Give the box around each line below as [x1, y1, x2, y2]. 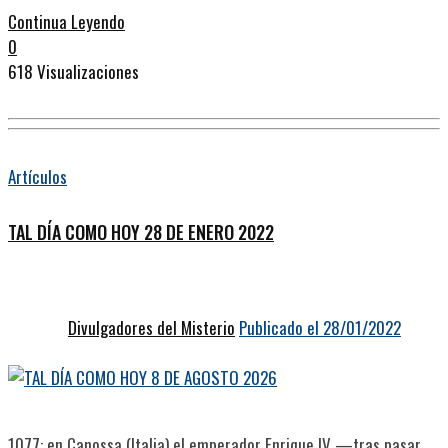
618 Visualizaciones [8, 59, 139, 85]
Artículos [8, 163, 67, 189]
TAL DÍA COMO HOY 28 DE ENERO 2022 [8, 218, 274, 245]
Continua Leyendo [8, 9, 125, 35]
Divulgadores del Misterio [68, 314, 235, 340]
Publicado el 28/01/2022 [239, 314, 401, 340]
